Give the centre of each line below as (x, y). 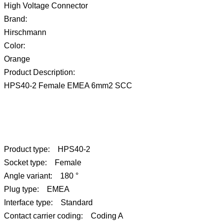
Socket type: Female (43, 163)
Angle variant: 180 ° (41, 176)
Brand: (16, 19)
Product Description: (39, 73)
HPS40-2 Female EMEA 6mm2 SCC (68, 86)
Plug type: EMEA (37, 189)
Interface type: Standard (48, 203)
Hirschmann (25, 33)
